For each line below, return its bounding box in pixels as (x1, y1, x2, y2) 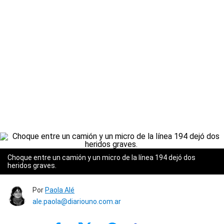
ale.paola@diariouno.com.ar (32, 197, 121, 205)
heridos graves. (7, 161, 58, 169)
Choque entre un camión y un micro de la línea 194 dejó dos (7, 153, 195, 161)
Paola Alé (45, 186, 74, 194)
